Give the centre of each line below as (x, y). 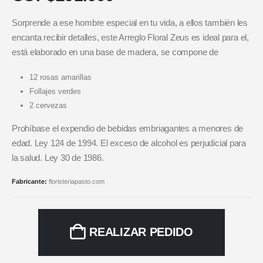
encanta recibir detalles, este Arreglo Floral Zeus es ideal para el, (130, 37)
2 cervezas (48, 106)
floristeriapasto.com (77, 182)
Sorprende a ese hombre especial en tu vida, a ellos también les (130, 23)
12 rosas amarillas (60, 77)
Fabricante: (30, 182)
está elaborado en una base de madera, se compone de (115, 52)
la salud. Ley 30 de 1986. (58, 158)
